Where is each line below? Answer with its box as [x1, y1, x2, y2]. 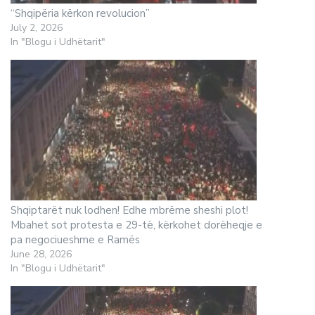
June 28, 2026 [11, 247, 72, 261]
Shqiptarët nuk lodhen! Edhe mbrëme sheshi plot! [11, 202, 248, 217]
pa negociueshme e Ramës [11, 232, 140, 247]
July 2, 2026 [11, 20, 63, 34]
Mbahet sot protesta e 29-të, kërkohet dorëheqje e [11, 217, 262, 232]
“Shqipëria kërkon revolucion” [11, 6, 150, 20]
